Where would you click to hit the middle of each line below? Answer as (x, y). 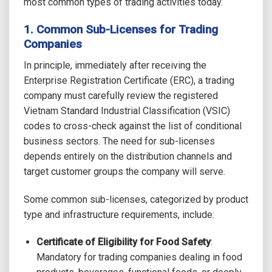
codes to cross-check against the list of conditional (133, 126)
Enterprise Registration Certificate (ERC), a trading (129, 80)
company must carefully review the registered (121, 95)
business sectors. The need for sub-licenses (119, 141)
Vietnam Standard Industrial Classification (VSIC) (127, 110)
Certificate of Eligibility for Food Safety (123, 242)
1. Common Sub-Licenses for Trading (121, 30)
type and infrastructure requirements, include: (119, 214)
